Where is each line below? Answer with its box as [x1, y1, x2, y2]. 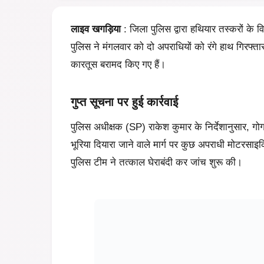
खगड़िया [92, 24, 121, 35]
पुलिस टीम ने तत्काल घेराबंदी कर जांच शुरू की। [71, 157, 242, 169]
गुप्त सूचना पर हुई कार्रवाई [71, 95, 178, 109]
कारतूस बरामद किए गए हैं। [71, 59, 166, 71]
